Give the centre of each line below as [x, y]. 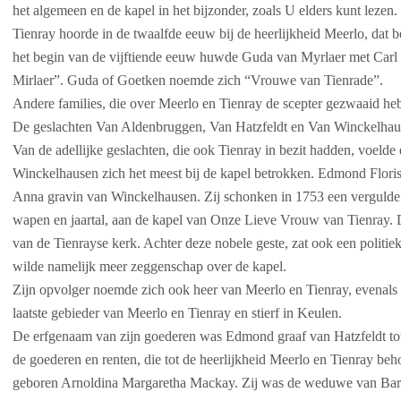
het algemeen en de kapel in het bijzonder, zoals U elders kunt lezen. [205, 10]
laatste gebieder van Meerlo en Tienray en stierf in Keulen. [177, 313]
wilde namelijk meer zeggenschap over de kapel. [149, 266]
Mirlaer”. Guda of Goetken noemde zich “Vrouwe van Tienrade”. [198, 80]
